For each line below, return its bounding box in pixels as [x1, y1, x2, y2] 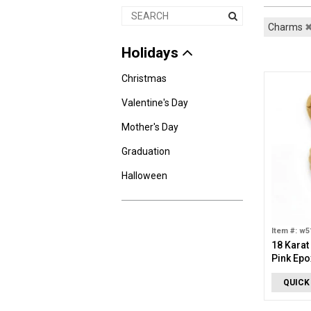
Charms [267, 22, 305, 33]
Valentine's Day [121, 97, 188, 108]
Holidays [121, 44, 182, 61]
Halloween [121, 170, 167, 181]
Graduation [121, 146, 170, 157]
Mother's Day [121, 121, 178, 133]
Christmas [121, 73, 167, 84]
